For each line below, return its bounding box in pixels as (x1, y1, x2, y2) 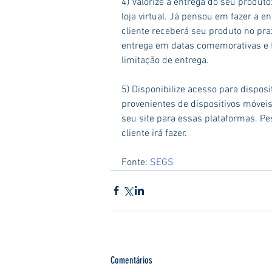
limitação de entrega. (121, 54, 209, 67)
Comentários (110, 254, 152, 266)
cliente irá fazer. (121, 127, 187, 140)
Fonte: (121, 156, 150, 169)
